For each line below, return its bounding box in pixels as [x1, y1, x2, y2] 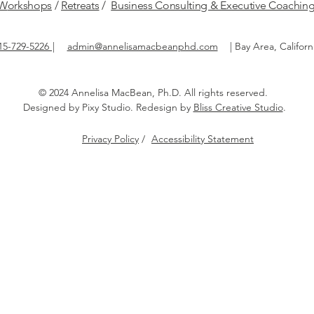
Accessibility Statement [151, 132, 254, 145]
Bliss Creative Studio [193, 100, 283, 114]
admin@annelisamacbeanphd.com [67, 39, 218, 53]
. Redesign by [130, 100, 193, 114]
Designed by [22, 100, 82, 114]
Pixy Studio [81, 100, 130, 114]
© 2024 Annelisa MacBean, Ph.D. [38, 86, 184, 99]
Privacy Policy [82, 132, 139, 145]
